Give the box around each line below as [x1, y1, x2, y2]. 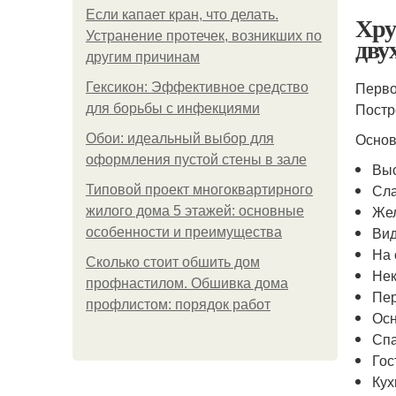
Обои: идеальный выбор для [86, 131, 274, 146]
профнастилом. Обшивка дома [86, 276, 288, 291]
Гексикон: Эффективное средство [86, 80, 308, 95]
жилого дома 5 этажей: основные [86, 203, 304, 218]
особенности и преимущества [86, 225, 282, 240]
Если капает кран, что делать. [86, 7, 278, 22]
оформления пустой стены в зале [86, 152, 307, 167]
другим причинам [86, 49, 200, 65]
